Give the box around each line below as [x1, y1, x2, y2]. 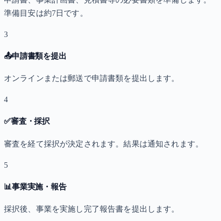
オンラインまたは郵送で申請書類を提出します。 [4, 74, 180, 83]
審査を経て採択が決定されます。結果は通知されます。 [4, 139, 203, 148]
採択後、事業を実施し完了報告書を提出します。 [4, 205, 180, 214]
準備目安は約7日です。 [4, 8, 88, 17]
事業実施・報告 [11, 182, 67, 191]
